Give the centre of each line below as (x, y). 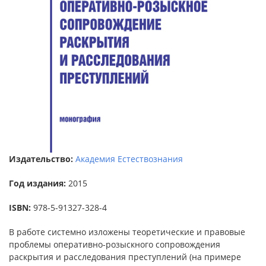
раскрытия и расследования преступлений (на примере (125, 257)
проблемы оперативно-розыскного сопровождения (115, 244)
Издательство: (42, 159)
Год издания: (39, 183)
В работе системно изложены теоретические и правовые (127, 232)
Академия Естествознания (129, 159)
